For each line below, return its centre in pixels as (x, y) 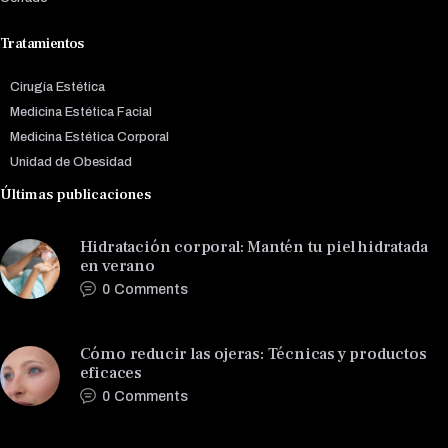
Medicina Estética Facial (81, 112)
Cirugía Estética (58, 86)
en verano (117, 265)
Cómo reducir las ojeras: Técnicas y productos (253, 353)
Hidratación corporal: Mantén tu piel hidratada (253, 246)
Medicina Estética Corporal (90, 137)
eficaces (111, 372)
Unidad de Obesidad (71, 162)
